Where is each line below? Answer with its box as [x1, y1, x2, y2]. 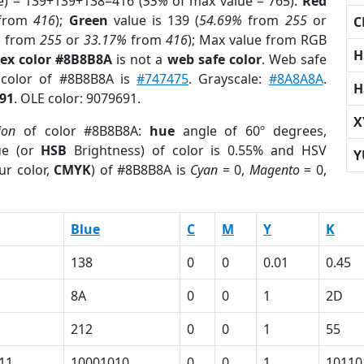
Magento [249, 161, 300, 179]
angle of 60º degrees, [174, 122, 327, 140]
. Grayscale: [188, 70, 269, 88]
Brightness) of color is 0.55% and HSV [67, 141, 327, 159]
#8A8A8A [268, 70, 323, 88]
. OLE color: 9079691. [14, 89, 141, 107]
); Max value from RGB [187, 31, 327, 49]
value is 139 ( [107, 11, 200, 29]
